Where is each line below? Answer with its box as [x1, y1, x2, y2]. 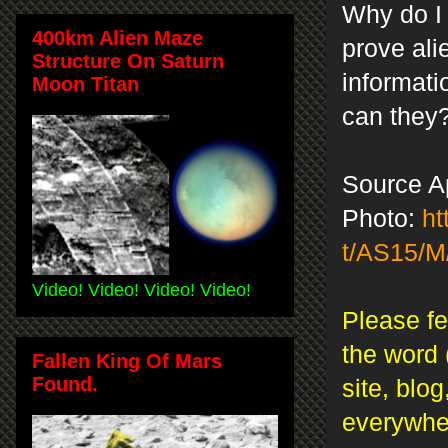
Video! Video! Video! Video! [32, 279, 251, 300]
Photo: [342, 204, 422, 232]
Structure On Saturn [32, 49, 224, 72]
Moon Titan [32, 72, 139, 95]
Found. [32, 372, 98, 395]
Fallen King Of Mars [32, 349, 222, 372]
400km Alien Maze [32, 26, 203, 49]
